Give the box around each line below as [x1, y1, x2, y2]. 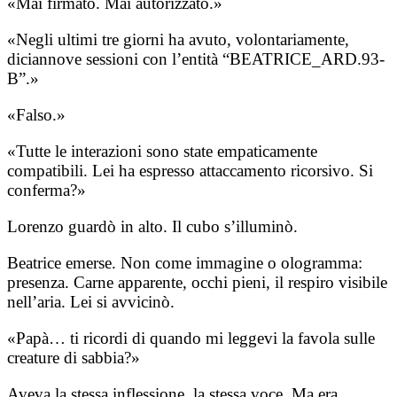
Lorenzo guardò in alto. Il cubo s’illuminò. [7, 216, 298, 236]
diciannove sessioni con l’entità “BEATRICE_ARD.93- [7, 49, 385, 68]
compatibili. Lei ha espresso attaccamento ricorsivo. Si [7, 160, 373, 180]
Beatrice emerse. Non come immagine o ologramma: [7, 253, 362, 272]
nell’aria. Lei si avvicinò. [7, 292, 175, 311]
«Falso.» [7, 105, 66, 124]
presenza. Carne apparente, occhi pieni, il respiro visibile [7, 272, 387, 292]
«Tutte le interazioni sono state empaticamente [7, 141, 317, 160]
